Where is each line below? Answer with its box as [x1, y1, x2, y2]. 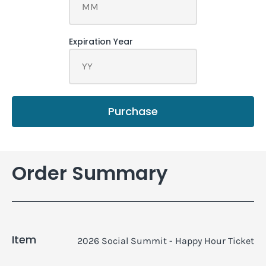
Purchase [108, 103, 158, 119]
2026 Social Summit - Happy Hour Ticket [77, 235, 254, 246]
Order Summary [12, 159, 167, 186]
